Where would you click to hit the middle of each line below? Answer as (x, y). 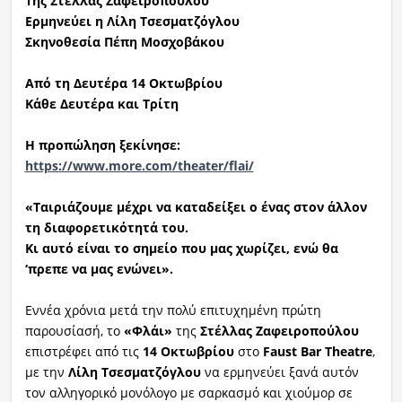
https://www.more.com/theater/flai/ (139, 165)
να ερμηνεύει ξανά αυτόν (280, 371)
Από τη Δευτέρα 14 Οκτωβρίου (123, 83)
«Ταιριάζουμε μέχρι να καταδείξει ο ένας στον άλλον (196, 206)
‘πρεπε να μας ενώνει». (99, 268)
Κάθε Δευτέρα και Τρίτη (103, 103)
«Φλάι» (148, 330)
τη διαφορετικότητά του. (106, 227)
